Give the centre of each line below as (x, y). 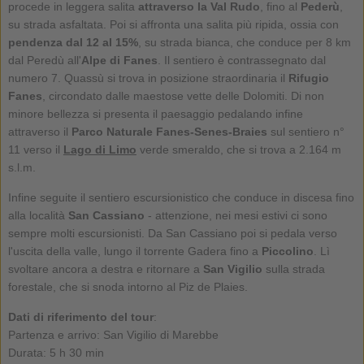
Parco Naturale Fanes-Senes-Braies (169, 131)
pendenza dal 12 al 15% (73, 42)
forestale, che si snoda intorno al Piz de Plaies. (128, 286)
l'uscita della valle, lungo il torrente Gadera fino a (134, 251)
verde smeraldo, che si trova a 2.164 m (238, 149)
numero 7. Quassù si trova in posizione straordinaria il (148, 78)
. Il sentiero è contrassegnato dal (241, 60)
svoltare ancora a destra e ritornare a (105, 269)
